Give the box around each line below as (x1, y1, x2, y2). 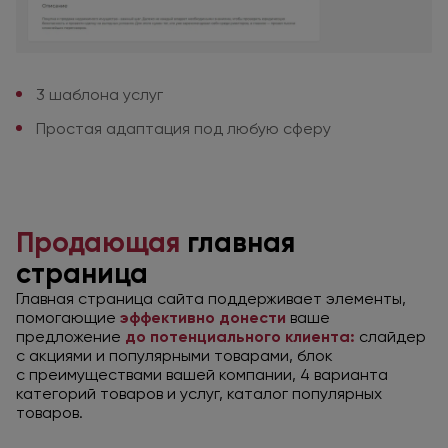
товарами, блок (210, 346, 333, 366)
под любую (194, 118, 279, 138)
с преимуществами (16, 365, 162, 385)
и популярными (96, 346, 210, 366)
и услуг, (167, 384, 223, 404)
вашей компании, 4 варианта (162, 365, 388, 385)
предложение (16, 327, 125, 347)
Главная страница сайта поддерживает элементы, (16, 289, 406, 309)
